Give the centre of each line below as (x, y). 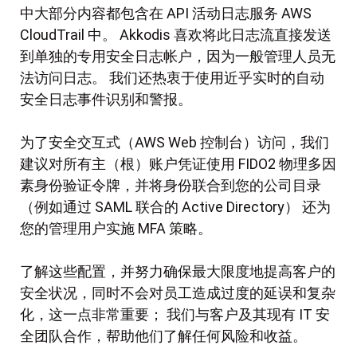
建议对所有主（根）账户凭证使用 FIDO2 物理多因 (178, 164)
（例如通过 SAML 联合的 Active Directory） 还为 (175, 207)
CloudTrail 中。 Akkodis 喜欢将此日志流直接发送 (176, 35)
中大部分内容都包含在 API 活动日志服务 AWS (166, 14)
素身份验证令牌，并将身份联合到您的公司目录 (171, 186)
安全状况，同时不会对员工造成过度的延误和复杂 (178, 293)
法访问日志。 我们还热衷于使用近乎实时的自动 (172, 78)
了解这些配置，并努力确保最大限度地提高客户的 (178, 272)
